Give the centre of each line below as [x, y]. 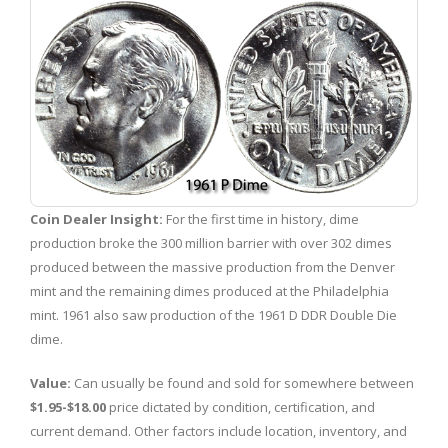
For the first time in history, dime [261, 218]
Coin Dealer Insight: [96, 218]
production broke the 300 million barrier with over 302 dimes [211, 242]
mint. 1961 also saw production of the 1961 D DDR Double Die [213, 314]
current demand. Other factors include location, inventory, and [218, 430]
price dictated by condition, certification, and [240, 406]
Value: [50, 382]
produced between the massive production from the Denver [212, 266]
